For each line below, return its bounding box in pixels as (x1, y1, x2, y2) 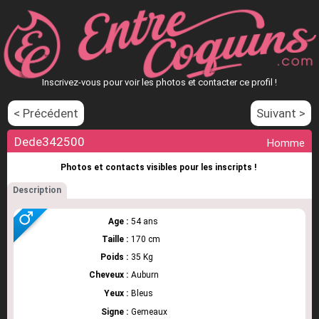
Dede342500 (14, 135, 85, 149)
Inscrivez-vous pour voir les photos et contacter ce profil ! (42, 77, 277, 88)
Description (13, 185, 61, 195)
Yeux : (104, 288, 128, 298)
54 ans (131, 216, 158, 226)
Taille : (102, 234, 128, 244)
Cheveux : (89, 270, 128, 280)
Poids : (100, 252, 128, 262)
